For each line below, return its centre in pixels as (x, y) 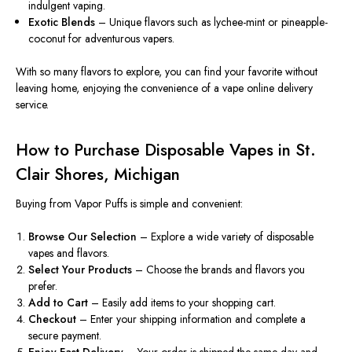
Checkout (53, 319)
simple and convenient (190, 204)
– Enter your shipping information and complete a (191, 319)
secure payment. (65, 336)
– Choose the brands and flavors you (219, 270)
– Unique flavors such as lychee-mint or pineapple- (212, 22)
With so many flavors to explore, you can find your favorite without (167, 72)
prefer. (43, 286)
